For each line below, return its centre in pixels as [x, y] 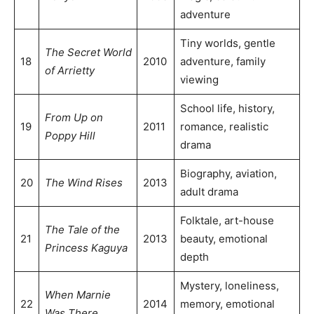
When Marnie [77, 295]
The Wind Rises [83, 183]
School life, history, [227, 109]
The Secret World [88, 53]
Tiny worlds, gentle [227, 43]
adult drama [209, 192]
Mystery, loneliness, [229, 286]
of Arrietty [69, 71]
